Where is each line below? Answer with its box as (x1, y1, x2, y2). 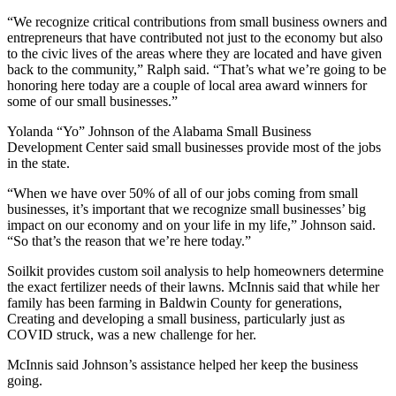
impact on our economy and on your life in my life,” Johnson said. (7, 217, 376, 232)
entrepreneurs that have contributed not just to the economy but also (7, 29, 383, 45)
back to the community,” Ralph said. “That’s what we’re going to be (7, 61, 386, 77)
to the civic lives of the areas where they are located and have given (7, 45, 382, 61)
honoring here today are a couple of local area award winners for (7, 77, 367, 93)
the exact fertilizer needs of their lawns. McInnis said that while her (7, 278, 379, 294)
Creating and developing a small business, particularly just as (7, 310, 345, 326)
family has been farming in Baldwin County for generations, (7, 294, 342, 310)
